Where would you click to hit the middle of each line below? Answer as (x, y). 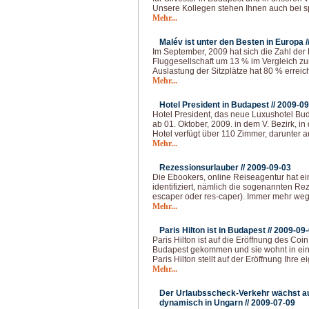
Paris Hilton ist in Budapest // (217, 230)
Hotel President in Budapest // (218, 105)
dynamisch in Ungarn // (205, 303)
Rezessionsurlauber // (203, 168)
